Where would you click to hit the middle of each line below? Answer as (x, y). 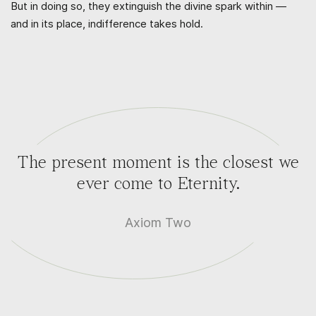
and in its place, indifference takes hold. (107, 23)
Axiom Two (158, 222)
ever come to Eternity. (158, 184)
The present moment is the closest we (158, 163)
